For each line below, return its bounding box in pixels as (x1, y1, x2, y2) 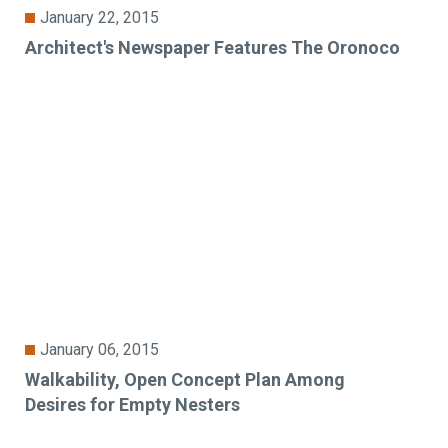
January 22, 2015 (40, 8, 160, 28)
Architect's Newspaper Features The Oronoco (25, 37, 401, 59)
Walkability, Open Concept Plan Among (25, 369, 346, 391)
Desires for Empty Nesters (25, 394, 241, 416)
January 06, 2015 (40, 340, 160, 360)
